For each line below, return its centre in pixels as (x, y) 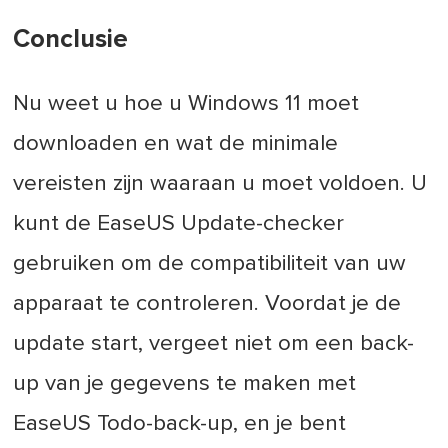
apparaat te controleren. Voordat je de (207, 304)
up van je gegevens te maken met (185, 384)
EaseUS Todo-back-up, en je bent (180, 424)
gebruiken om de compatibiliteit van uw (210, 264)
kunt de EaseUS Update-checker (179, 224)
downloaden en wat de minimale (176, 144)
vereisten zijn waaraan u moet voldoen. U (220, 184)
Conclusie (71, 40)
